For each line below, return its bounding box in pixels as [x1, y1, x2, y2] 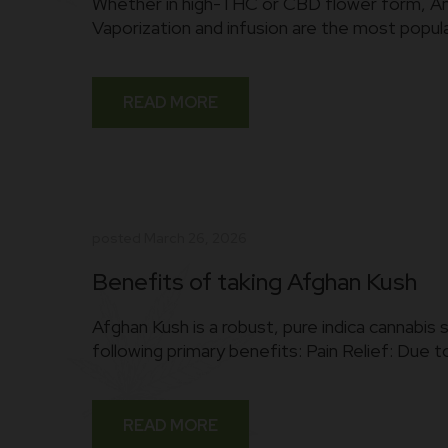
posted [92, 229, 144, 247]
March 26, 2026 [144, 229, 247, 247]
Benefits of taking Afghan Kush [92, 266, 417, 297]
